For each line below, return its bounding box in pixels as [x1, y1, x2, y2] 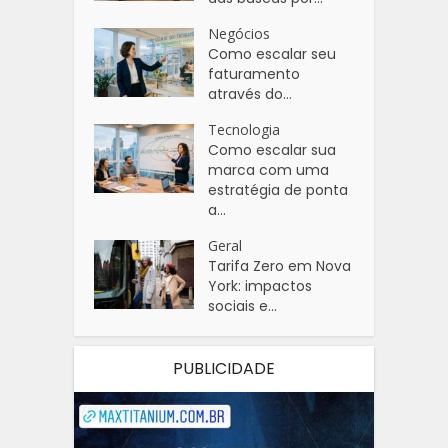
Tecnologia [208, 119, 281, 139]
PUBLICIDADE [173, 356, 275, 380]
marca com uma [208, 159, 330, 180]
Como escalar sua [208, 139, 337, 160]
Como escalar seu [208, 43, 337, 64]
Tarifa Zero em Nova [208, 255, 352, 276]
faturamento [208, 63, 301, 84]
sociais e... [208, 295, 278, 316]
